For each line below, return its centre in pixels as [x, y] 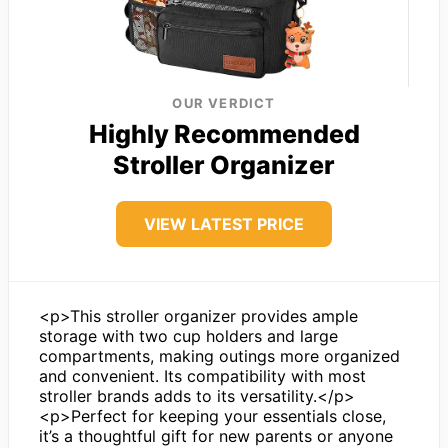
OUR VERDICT [224, 103]
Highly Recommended [224, 134]
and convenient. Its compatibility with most [202, 376]
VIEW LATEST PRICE [224, 224]
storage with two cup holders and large [188, 336]
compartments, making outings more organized [219, 356]
